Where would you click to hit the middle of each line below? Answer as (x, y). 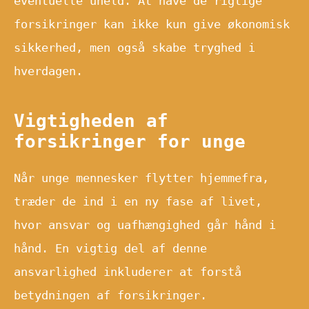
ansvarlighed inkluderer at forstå (128, 271)
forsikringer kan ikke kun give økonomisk (152, 24)
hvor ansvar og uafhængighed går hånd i (145, 225)
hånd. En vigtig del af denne (110, 248)
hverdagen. (48, 71)
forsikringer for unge (130, 141)
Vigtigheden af (91, 120)
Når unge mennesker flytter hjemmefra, (141, 178)
